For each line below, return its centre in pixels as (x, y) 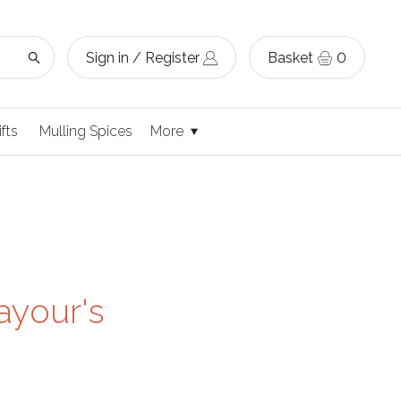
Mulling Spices (86, 131)
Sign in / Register (143, 57)
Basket (290, 57)
